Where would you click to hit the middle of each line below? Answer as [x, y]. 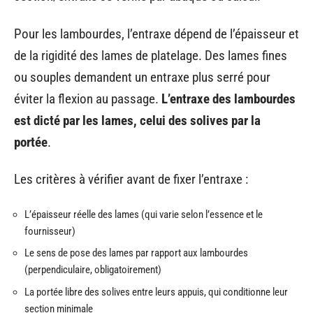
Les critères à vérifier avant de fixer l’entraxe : [131, 179]
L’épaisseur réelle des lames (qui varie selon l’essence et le [144, 214]
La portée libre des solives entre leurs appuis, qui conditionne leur [156, 292]
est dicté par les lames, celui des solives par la [137, 120]
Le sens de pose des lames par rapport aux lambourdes [136, 253]
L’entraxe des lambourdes [228, 99]
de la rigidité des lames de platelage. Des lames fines [151, 55]
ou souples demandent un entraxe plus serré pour [142, 77]
